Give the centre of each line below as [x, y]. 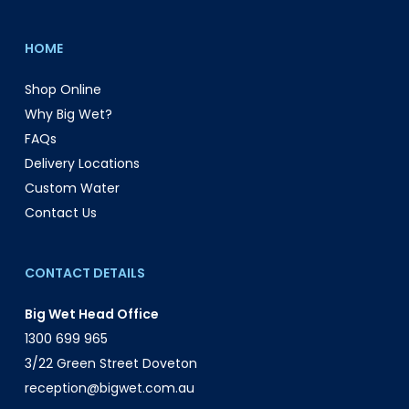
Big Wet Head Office [91, 314]
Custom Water [72, 188]
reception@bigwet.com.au [109, 388]
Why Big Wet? [68, 114]
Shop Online [63, 89]
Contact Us [60, 212]
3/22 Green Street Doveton [110, 363]
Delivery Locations [82, 163]
